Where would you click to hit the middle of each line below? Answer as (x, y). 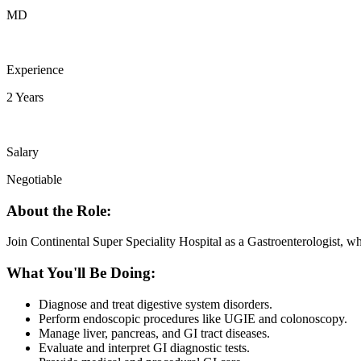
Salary (23, 151)
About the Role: (59, 210)
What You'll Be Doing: (81, 273)
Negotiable (34, 179)
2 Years (25, 97)
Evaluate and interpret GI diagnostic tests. (144, 347)
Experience (35, 69)
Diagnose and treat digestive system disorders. (156, 304)
